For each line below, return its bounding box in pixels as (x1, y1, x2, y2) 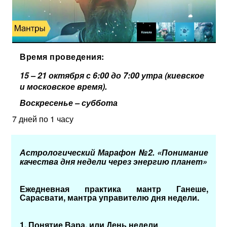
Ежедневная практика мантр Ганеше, (20, 183, 208, 195)
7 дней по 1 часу (12, 113, 74, 125)
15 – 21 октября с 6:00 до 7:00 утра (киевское (20, 69, 205, 82)
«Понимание (157, 146, 208, 159)
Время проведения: (20, 51, 107, 63)
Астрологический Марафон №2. (20, 146, 157, 159)
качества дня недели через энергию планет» (20, 156, 208, 168)
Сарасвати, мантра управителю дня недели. (20, 192, 200, 204)
